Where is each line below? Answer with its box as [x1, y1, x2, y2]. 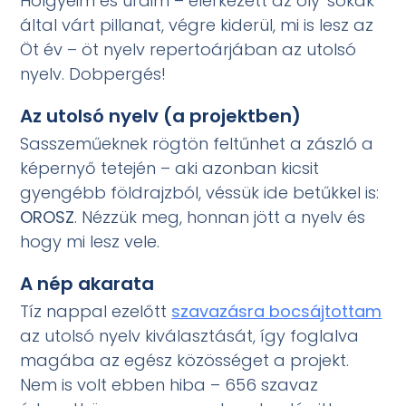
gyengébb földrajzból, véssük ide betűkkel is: [20, 181, 380, 205]
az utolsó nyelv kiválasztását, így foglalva [20, 324, 360, 347]
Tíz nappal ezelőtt [20, 299, 172, 323]
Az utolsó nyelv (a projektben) [20, 103, 302, 130]
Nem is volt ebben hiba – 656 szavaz [20, 372, 319, 396]
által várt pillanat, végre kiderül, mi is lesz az [20, 14, 374, 37]
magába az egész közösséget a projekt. [20, 348, 350, 372]
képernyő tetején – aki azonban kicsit [20, 157, 320, 180]
